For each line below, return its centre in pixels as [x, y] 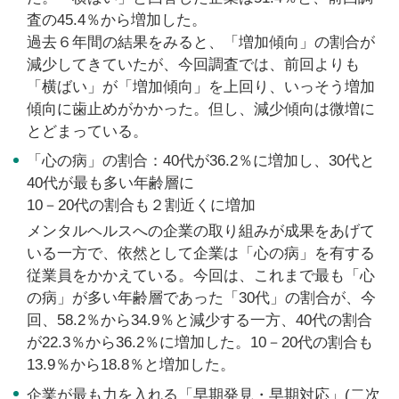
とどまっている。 [87, 131]
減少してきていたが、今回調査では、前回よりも [193, 64]
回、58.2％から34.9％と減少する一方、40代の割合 [199, 321]
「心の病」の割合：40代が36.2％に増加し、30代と [201, 161]
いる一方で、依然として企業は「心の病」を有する [201, 254]
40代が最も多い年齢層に [110, 183]
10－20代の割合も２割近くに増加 [141, 206]
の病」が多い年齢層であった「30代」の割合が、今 [201, 298]
